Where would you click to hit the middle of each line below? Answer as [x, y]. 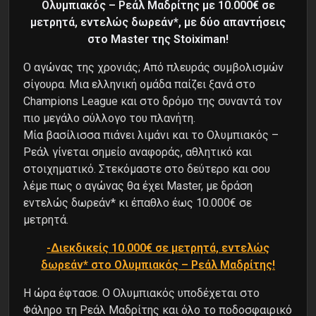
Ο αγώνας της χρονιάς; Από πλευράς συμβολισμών [153, 67]
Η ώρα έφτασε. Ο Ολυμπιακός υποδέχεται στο [141, 293]
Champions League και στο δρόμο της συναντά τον [153, 101]
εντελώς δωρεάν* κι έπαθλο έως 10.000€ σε [138, 203]
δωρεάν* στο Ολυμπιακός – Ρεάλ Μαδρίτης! [158, 265]
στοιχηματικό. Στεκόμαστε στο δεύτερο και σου [147, 169]
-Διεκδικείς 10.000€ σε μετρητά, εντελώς [158, 248]
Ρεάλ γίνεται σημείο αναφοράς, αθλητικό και [138, 152]
